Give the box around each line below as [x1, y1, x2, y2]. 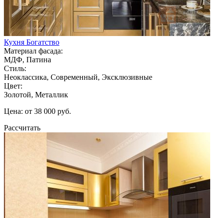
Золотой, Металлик [4, 90, 68, 99]
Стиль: [4, 64, 26, 73]
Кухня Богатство [4, 37, 59, 46]
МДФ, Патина [4, 55, 51, 64]
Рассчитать [4, 123, 40, 132]
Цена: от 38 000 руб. [4, 107, 71, 115]
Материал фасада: [4, 46, 63, 55]
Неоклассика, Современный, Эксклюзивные [4, 73, 152, 81]
